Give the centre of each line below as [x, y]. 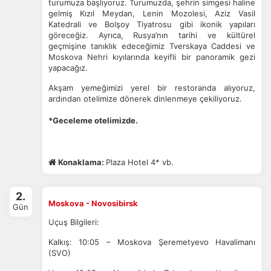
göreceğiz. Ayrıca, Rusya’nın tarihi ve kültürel [152, 35]
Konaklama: [81, 162]
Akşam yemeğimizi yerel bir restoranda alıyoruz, [152, 88]
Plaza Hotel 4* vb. [139, 162]
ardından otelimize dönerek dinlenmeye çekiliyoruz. [145, 99]
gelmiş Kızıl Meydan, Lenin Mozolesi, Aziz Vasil [152, 13]
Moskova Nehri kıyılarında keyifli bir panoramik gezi [152, 57]
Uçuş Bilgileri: [73, 222]
